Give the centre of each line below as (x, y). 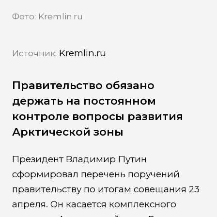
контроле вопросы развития (97, 116)
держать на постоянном (84, 101)
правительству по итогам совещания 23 (106, 189)
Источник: (34, 53)
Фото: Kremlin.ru (47, 16)
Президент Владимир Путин (79, 159)
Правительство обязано (83, 85)
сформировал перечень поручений (96, 174)
